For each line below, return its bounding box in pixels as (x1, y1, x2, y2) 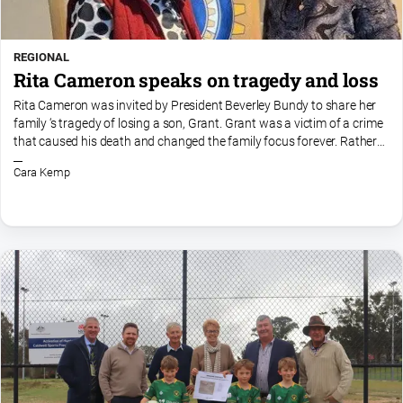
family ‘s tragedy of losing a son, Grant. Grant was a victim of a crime (13, 116, 383, 132)
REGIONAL (13, 49, 69, 64)
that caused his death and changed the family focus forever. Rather (13, 134, 378, 150)
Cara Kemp (13, 166, 70, 180)
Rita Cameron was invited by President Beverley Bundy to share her (13, 98, 377, 114)
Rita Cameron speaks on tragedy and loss (13, 67, 379, 93)
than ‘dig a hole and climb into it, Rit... (13, 152, 211, 168)
